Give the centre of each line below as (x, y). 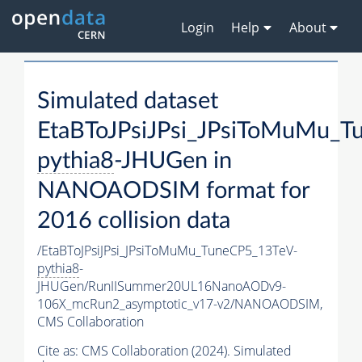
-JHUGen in (173, 162)
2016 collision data (134, 221)
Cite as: (59, 351)
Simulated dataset (128, 102)
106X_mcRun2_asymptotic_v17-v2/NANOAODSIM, (180, 304)
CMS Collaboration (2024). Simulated (187, 351)
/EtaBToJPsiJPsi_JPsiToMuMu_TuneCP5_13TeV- (167, 251)
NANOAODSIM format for (173, 192)
